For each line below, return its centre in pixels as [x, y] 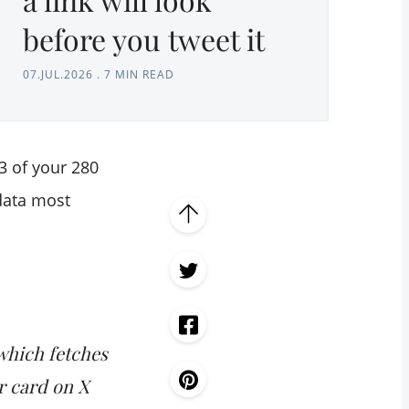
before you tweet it [144, 39]
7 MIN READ [139, 75]
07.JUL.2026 [58, 75]
